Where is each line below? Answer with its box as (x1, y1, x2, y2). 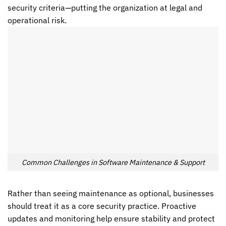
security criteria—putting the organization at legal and (8, 3, 202, 13)
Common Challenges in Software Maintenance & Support (21, 157, 205, 167)
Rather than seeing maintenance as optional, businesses (8, 188, 214, 198)
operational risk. (8, 15, 67, 26)
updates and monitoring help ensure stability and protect (8, 213, 215, 223)
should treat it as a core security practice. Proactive (8, 200, 196, 211)
